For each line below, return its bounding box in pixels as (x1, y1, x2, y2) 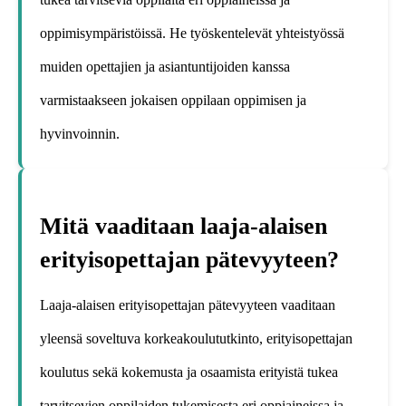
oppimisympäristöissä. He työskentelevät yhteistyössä (40, 24, 344, 41)
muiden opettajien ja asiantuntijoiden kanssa (40, 58, 290, 74)
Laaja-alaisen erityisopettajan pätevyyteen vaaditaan (40, 297, 335, 314)
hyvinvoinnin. (40, 125, 120, 141)
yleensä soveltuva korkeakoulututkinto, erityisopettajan (40, 331, 353, 347)
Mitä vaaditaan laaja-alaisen (40, 213, 327, 240)
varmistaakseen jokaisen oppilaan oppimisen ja (40, 92, 306, 108)
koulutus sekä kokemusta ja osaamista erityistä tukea (40, 364, 338, 381)
